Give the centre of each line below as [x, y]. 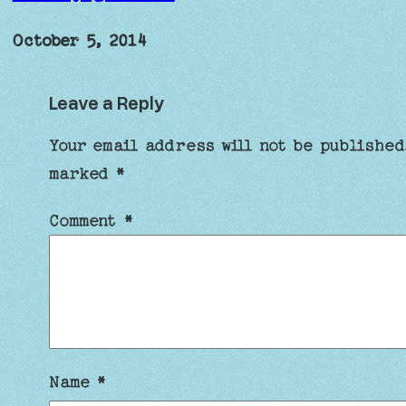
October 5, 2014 [80, 41]
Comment [87, 221]
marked [82, 174]
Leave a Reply [107, 102]
